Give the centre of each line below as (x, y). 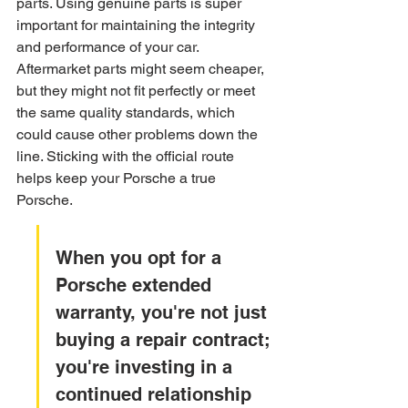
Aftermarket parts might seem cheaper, (142, 69)
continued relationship (156, 394)
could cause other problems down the (139, 134)
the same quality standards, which (127, 112)
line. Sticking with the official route (127, 156)
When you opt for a (141, 258)
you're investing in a (147, 367)
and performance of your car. (109, 47)
